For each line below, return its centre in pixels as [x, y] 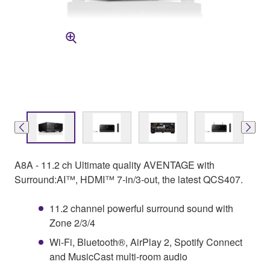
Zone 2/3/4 [72, 222]
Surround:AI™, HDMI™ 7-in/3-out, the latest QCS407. [129, 179]
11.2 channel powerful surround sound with [141, 208]
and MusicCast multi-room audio [118, 256]
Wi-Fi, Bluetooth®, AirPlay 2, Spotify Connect [146, 242]
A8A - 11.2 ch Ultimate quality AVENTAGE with [115, 165]
